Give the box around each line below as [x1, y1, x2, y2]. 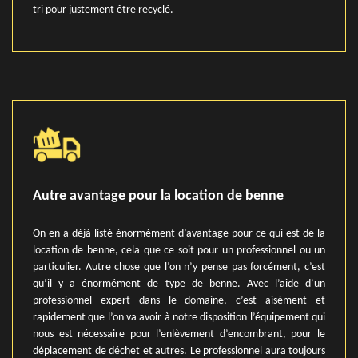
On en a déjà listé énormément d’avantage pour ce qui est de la [33, 228, 325, 240]
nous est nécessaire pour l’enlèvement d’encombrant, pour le [33, 328, 325, 340]
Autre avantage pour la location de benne [33, 189, 284, 204]
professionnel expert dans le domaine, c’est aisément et [33, 295, 325, 307]
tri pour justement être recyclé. [33, 4, 173, 16]
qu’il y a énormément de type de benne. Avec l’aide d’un [33, 278, 325, 290]
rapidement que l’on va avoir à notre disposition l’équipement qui [33, 312, 325, 324]
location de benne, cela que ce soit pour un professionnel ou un [33, 245, 325, 257]
